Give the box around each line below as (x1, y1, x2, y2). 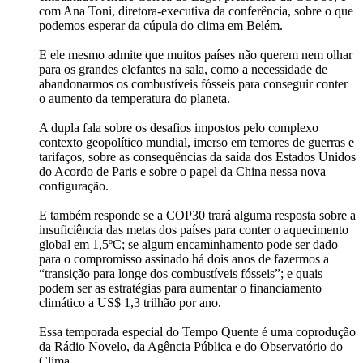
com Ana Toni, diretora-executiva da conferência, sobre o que (39, 4, 353, 19)
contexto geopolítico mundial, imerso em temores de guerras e (39, 135, 354, 150)
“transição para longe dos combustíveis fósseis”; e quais (39, 267, 322, 281)
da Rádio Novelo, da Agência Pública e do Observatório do (39, 340, 343, 354)
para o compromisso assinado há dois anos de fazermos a (39, 252, 329, 267)
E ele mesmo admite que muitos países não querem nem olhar (39, 48, 352, 62)
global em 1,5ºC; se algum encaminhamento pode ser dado (39, 237, 338, 252)
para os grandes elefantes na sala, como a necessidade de (39, 62, 327, 77)
